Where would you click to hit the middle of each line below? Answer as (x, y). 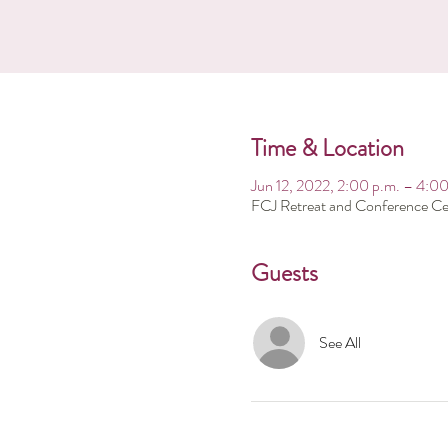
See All (339, 342)
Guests (284, 273)
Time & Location (327, 148)
